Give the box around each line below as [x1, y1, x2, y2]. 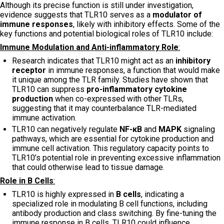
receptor [12, 65, 46, 75]
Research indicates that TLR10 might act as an [12, 55, 175, 65]
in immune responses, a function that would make [46, 65, 220, 75]
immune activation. [12, 112, 76, 122]
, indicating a [141, 189, 184, 199]
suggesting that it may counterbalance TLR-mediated [12, 103, 196, 113]
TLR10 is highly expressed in [12, 189, 116, 199]
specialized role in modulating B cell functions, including [12, 198, 207, 208]
